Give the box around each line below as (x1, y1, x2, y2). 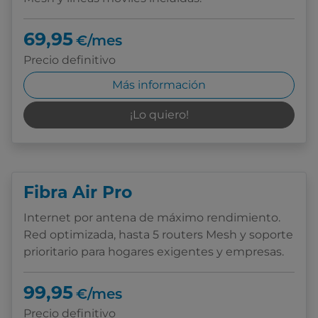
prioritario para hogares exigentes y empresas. (23, 245, 284, 259)
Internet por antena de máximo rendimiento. (23, 211, 280, 225)
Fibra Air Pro (23, 185, 132, 203)
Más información (112, 78, 206, 92)
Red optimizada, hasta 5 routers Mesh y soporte (23, 228, 293, 242)
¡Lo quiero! (129, 108, 189, 122)
